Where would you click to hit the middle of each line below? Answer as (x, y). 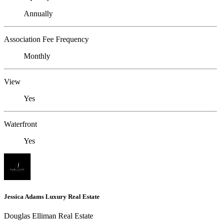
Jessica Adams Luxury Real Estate (52, 196)
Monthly (37, 56)
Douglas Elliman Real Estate (49, 216)
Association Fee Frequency (46, 39)
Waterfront (20, 124)
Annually (38, 13)
